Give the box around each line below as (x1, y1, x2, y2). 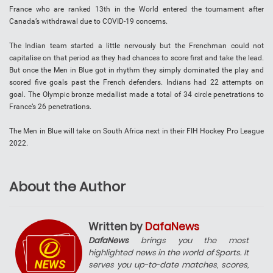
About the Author (9, 177, 126, 197)
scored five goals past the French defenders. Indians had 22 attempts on (9, 78, 264, 87)
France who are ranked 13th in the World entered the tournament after (9, 5, 264, 14)
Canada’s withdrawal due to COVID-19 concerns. (9, 17, 168, 26)
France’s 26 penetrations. (9, 102, 91, 112)
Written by (88, 219, 145, 235)
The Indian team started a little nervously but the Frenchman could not (9, 41, 264, 51)
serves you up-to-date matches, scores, (88, 259, 249, 271)
